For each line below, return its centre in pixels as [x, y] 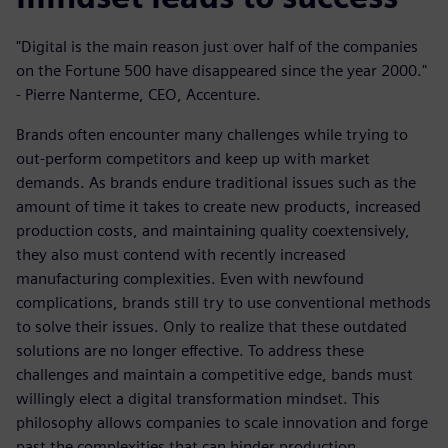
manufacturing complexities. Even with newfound [190, 278]
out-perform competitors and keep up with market [193, 158]
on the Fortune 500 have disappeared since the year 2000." [221, 70]
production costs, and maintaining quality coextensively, [213, 230]
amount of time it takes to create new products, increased [218, 206]
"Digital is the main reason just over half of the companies [217, 46]
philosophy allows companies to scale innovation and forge [222, 422]
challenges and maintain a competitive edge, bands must [214, 374]
